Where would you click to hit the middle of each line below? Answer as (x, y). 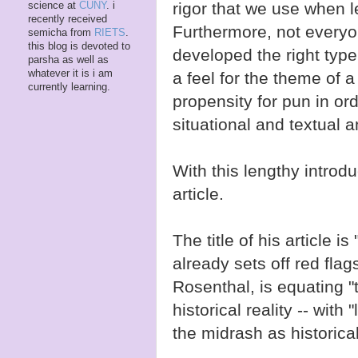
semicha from (61, 32)
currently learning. (69, 87)
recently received (68, 19)
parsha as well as (68, 60)
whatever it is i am (70, 73)
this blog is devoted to (79, 46)
